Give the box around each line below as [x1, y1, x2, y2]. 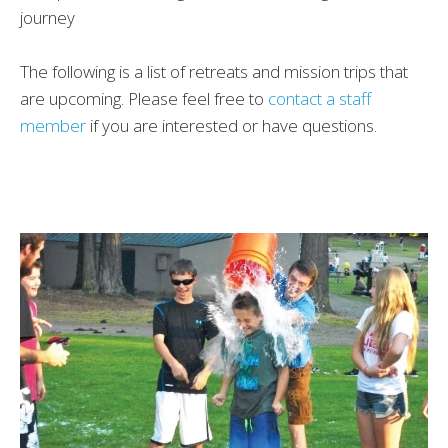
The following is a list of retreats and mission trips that [20, 60, 408, 84]
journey [20, 6, 79, 30]
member [20, 114, 86, 138]
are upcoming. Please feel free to [20, 87, 268, 111]
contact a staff [268, 87, 371, 111]
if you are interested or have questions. [86, 114, 377, 138]
